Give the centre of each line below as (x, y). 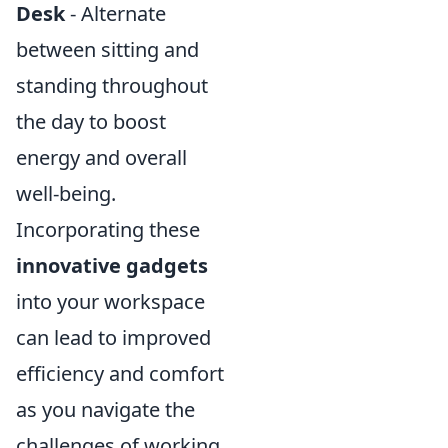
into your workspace (110, 301)
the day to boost (91, 121)
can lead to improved (113, 337)
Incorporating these (108, 229)
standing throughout (112, 85)
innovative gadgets (112, 265)
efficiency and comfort (120, 373)
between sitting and (107, 49)
